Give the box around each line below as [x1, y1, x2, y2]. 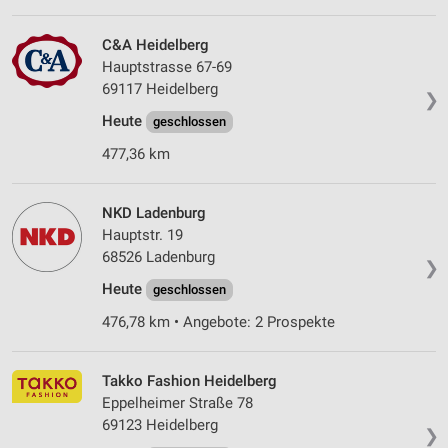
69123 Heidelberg [102, 416, 218, 435]
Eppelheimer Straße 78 [102, 394, 253, 413]
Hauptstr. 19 [102, 226, 183, 245]
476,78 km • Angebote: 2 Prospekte [102, 313, 335, 332]
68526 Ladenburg [102, 248, 215, 267]
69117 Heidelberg [102, 80, 218, 99]
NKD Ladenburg [102, 204, 206, 223]
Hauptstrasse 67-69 [102, 58, 232, 77]
